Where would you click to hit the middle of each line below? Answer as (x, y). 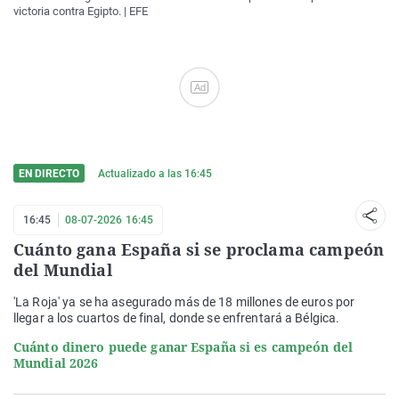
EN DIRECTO (49, 174)
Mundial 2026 (56, 363)
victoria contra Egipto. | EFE (81, 11)
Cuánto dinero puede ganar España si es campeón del (183, 347)
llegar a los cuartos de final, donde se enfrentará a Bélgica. (177, 318)
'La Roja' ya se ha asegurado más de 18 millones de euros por (184, 302)
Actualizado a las (141, 174)
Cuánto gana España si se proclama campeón (199, 249)
